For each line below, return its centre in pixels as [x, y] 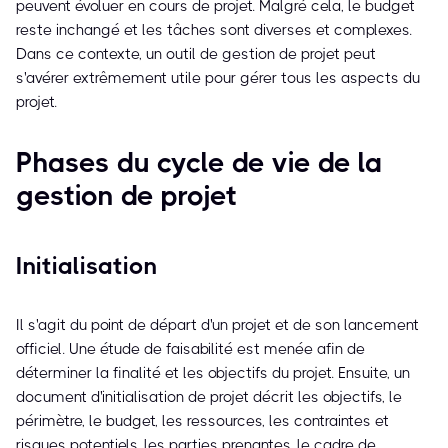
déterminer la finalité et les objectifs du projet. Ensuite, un [213, 373]
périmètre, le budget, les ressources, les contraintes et [202, 421]
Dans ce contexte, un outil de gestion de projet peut [196, 54]
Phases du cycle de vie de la [199, 163]
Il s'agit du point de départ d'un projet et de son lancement [217, 325]
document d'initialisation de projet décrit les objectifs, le [209, 397]
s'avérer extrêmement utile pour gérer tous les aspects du [218, 78]
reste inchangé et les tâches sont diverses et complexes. [214, 30]
